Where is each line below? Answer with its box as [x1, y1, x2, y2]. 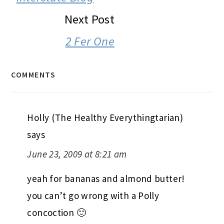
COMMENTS [11, 69, 56, 79]
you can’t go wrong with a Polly [27, 189, 159, 201]
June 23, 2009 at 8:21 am [27, 147, 127, 160]
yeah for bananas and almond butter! [27, 172, 185, 184]
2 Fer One [65, 33, 115, 49]
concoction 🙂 [27, 206, 86, 218]
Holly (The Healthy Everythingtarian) [27, 111, 183, 123]
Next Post [64, 11, 115, 27]
